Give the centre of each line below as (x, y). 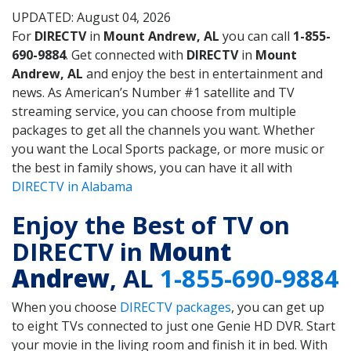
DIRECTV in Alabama (72, 187)
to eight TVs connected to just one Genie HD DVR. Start (174, 326)
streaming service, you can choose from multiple (154, 112)
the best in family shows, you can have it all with (152, 168)
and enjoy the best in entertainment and (203, 74)
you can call (256, 36)
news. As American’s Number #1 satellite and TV (153, 93)
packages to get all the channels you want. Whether (163, 130)
